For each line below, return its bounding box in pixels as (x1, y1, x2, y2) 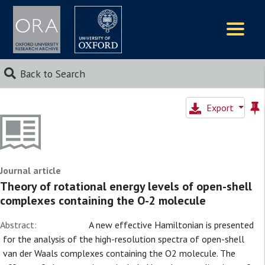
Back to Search (20, 67, 85, 80)
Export (206, 102, 236, 114)
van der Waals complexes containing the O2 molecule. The (3, 247, 235, 259)
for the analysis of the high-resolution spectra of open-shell (3, 233, 244, 245)
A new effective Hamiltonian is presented (89, 219, 254, 231)
